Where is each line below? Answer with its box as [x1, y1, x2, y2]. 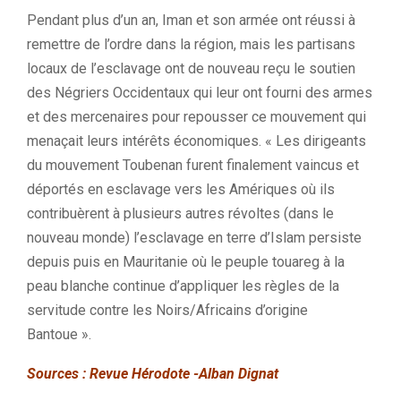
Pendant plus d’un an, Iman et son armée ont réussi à [27, 12, 355, 29]
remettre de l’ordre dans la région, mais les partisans [27, 36, 355, 53]
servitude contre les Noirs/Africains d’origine [27, 302, 308, 319]
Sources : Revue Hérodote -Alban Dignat [27, 365, 278, 382]
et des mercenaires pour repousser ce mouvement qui [27, 108, 366, 125]
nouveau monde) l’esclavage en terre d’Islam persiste [27, 229, 362, 246]
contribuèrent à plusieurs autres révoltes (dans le [27, 205, 334, 222]
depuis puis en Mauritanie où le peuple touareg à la [27, 253, 345, 270]
